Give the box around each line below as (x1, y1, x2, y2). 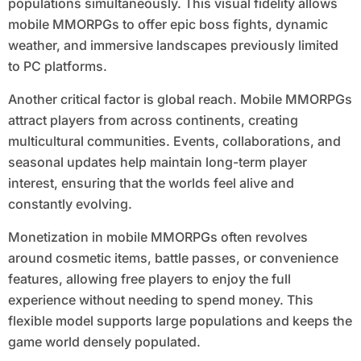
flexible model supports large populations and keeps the (7, 313, 352, 330)
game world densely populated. (7, 334, 201, 351)
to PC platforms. (7, 58, 107, 75)
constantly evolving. (7, 196, 132, 213)
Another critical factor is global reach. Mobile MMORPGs (7, 91, 352, 108)
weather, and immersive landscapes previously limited (7, 37, 338, 54)
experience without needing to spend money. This (7, 292, 313, 309)
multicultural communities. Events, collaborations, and (7, 133, 341, 150)
